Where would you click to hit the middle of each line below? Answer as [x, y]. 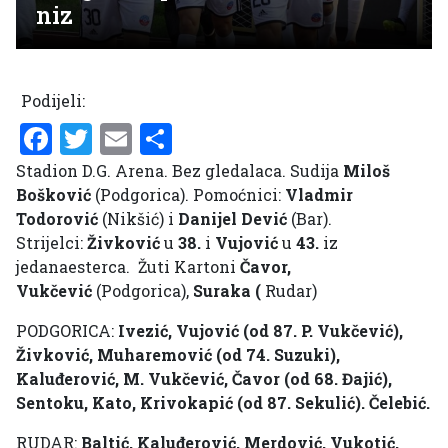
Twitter [148, 139]
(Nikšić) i [138, 219]
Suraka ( [227, 291]
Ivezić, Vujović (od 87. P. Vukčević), [260, 331]
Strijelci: [51, 243]
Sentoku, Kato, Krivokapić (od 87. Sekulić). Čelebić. [223, 403]
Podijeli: [53, 101]
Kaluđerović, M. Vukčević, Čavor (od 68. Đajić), [204, 379]
